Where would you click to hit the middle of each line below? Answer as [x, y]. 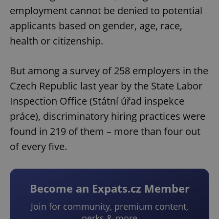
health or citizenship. [56, 41]
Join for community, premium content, [109, 207]
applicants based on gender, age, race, [96, 26]
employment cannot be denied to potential [106, 11]
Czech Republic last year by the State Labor [106, 86]
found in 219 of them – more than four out [105, 131]
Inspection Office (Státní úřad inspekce [97, 101]
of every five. [38, 147]
